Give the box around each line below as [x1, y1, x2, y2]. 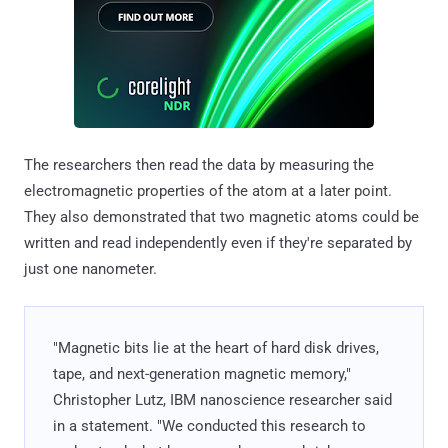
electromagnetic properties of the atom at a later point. [24, 181, 392, 200]
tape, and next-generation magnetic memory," [53, 364, 351, 383]
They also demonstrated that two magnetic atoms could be [24, 207, 419, 226]
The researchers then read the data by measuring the [24, 155, 374, 174]
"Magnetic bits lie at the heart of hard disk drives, [53, 338, 379, 357]
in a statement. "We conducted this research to [53, 416, 366, 435]
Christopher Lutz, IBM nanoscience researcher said [53, 390, 392, 409]
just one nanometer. [24, 259, 157, 278]
